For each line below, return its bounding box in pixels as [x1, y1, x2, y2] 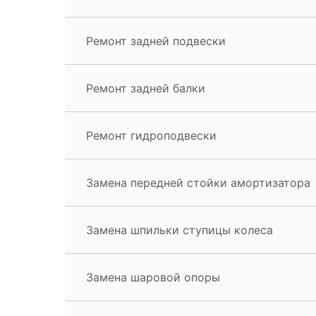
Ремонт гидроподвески [86, 128, 217, 142]
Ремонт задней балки [86, 80, 205, 95]
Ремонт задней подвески [86, 33, 226, 48]
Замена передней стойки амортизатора [86, 175, 310, 190]
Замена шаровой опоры [86, 269, 220, 284]
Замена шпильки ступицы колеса [86, 222, 273, 237]
